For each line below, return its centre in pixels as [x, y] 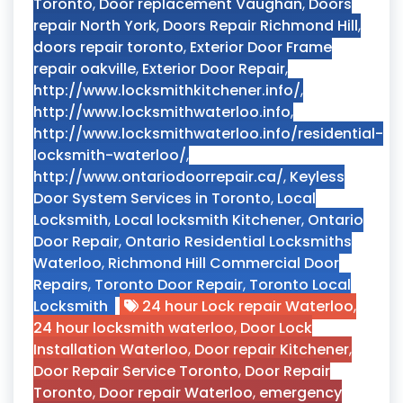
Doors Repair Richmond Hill [260, 26]
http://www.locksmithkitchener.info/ [167, 90]
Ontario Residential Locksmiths [238, 242]
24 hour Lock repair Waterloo [248, 306]
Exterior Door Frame [261, 47]
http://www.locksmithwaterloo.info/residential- [208, 134]
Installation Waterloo [111, 349]
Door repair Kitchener [272, 349]
